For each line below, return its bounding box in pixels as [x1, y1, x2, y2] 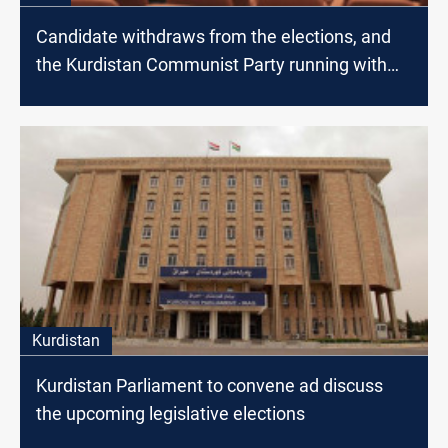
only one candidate [36, 82, 186, 104]
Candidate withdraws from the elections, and [36, 26, 391, 48]
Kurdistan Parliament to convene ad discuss [36, 374, 383, 396]
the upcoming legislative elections [36, 402, 305, 424]
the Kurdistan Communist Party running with [36, 54, 387, 76]
